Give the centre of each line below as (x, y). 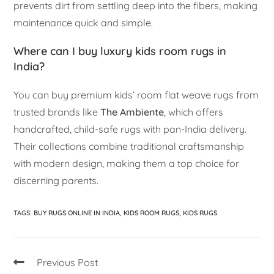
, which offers (194, 112)
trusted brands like (57, 112)
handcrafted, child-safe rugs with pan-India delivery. (130, 129)
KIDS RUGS (200, 213)
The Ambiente (132, 112)
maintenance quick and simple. (83, 23)
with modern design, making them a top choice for (127, 164)
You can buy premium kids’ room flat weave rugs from (136, 95)
